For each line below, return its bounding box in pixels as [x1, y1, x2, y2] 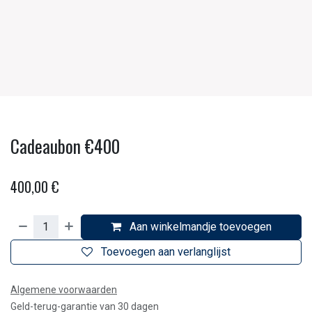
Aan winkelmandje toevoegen [127, 220, 272, 233]
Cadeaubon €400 [10, 133, 120, 159]
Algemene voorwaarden [10, 284, 117, 295]
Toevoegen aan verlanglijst [101, 245, 231, 258]
